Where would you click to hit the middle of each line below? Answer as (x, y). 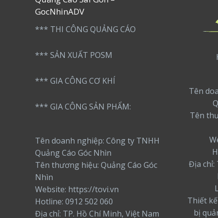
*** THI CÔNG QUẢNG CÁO (85, 29)
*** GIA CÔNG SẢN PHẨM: (83, 107)
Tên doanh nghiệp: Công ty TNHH (97, 140)
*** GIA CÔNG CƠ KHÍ (75, 81)
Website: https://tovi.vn (77, 189)
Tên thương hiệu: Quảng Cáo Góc (96, 165)
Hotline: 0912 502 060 (74, 201)
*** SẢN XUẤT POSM (74, 55)
